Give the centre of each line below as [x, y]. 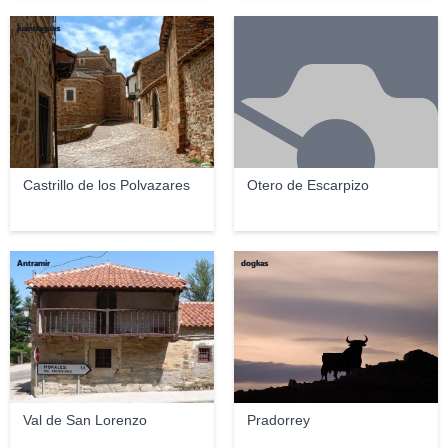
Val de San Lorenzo [84, 420]
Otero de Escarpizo [307, 185]
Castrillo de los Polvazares [106, 185]
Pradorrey [278, 420]
